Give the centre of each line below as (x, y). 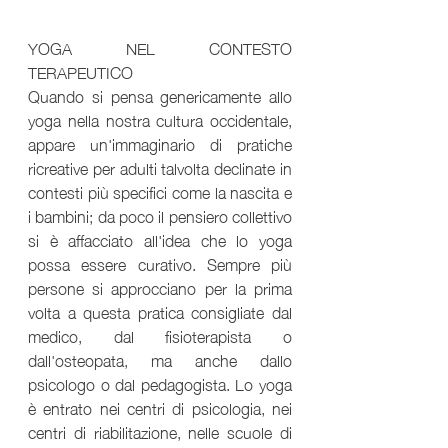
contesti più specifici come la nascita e (160, 190)
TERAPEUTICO (80, 70)
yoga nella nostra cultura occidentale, (160, 118)
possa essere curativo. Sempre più (160, 262)
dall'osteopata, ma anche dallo (160, 358)
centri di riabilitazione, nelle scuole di (160, 430)
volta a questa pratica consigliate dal (160, 310)
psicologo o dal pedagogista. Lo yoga (160, 382)
